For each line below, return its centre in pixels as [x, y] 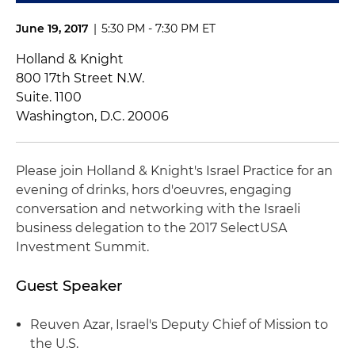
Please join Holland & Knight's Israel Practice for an [174, 171]
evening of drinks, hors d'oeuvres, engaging [154, 190]
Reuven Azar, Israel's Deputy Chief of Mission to [179, 324]
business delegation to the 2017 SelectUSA [151, 228]
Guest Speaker [69, 286]
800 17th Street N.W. [80, 78]
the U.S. [54, 344]
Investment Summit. [82, 247]
